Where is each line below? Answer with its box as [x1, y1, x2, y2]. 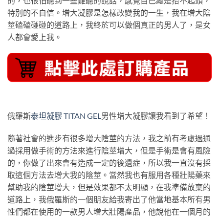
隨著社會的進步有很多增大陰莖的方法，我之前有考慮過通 [7, 133, 211, 143]
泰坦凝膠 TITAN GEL [31, 110, 101, 120]
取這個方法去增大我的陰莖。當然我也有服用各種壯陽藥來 [7, 170, 211, 179]
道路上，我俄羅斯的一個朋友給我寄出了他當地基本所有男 [7, 194, 211, 204]
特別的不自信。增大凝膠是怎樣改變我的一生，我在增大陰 [7, 7, 211, 17]
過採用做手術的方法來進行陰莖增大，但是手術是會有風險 [7, 145, 211, 155]
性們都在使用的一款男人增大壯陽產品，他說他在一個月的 [7, 206, 211, 216]
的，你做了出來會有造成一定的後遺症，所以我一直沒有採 [7, 157, 211, 167]
